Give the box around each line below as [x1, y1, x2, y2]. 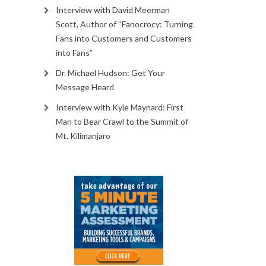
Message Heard [55, 82, 114, 93]
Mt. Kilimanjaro [55, 131, 110, 141]
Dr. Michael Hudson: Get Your [55, 68, 165, 78]
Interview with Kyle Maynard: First [55, 102, 183, 113]
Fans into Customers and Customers [55, 33, 192, 44]
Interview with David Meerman [55, 5, 170, 15]
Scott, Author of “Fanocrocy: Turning [55, 19, 193, 30]
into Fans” [55, 47, 93, 58]
